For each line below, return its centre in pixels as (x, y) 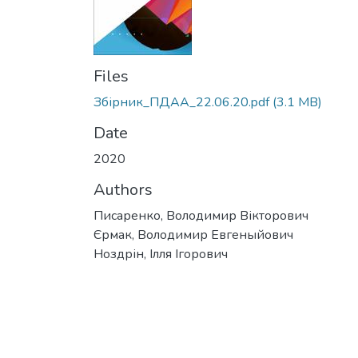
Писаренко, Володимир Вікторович (201, 216)
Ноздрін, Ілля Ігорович (161, 254)
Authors (123, 190)
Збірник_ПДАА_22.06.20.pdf (181, 102)
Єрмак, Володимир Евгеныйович (193, 235)
